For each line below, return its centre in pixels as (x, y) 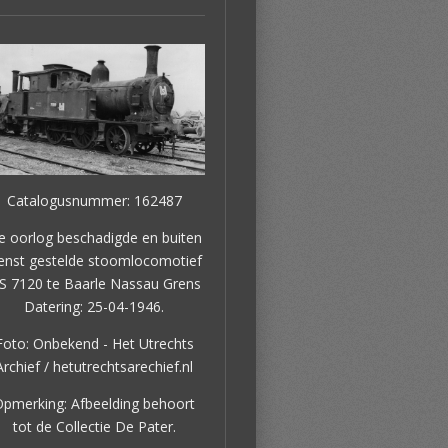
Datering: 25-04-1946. (94, 306)
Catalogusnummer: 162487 (94, 200)
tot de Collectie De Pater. (94, 426)
